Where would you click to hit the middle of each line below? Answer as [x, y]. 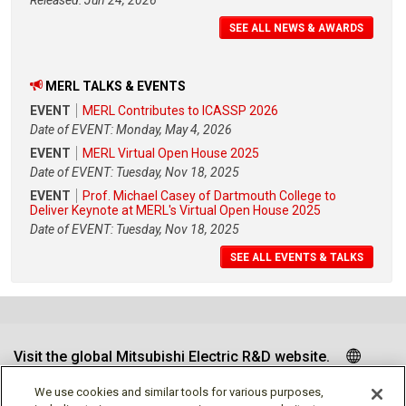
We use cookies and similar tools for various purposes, [179, 392]
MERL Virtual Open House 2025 [171, 153]
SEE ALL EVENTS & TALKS [297, 257]
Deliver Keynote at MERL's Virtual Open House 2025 [175, 210]
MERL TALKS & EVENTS [116, 86]
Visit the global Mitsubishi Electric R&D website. [172, 356]
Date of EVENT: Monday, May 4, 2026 [131, 129]
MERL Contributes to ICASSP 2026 [180, 110]
